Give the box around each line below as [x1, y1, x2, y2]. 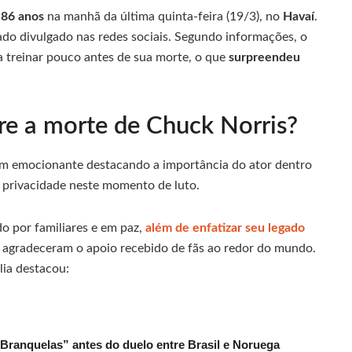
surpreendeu [229, 50, 300, 64]
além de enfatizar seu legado [145, 222, 305, 235]
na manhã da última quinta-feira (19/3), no [44, 9, 283, 23]
